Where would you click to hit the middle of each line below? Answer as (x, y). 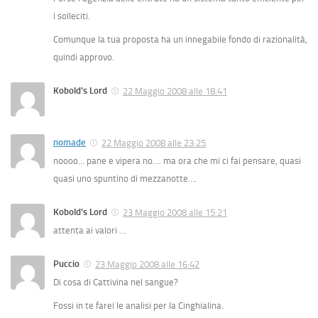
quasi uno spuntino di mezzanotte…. (126, 179)
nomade (70, 143)
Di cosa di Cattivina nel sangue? (116, 283)
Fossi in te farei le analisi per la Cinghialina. (138, 306)
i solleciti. (72, 16)
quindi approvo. (84, 57)
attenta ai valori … (91, 231)
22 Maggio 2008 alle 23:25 (154, 143)
